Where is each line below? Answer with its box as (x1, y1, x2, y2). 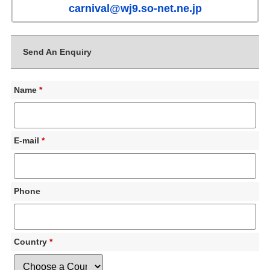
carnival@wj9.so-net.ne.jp (68, 2, 202, 14)
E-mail (13, 136, 42, 145)
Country (13, 237, 49, 246)
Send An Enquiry (22, 47, 92, 57)
